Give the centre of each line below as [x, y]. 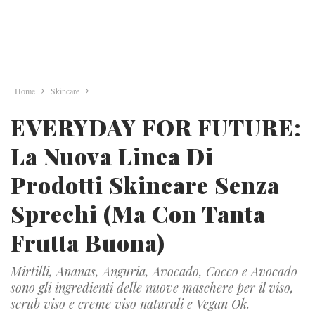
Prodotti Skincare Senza [145, 185]
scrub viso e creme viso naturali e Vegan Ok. [130, 304]
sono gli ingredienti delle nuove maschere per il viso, [152, 288]
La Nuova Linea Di [112, 156]
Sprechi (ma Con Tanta [138, 213]
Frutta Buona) [88, 242]
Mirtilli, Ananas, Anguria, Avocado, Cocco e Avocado [154, 271]
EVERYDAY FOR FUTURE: [156, 127]
